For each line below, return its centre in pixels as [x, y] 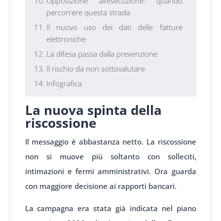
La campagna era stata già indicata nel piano [110, 208]
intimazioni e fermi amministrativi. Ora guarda [110, 171]
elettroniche [66, 39]
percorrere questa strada [88, 13]
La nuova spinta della [93, 110]
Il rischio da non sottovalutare [95, 69]
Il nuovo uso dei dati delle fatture [114, 27]
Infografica [64, 84]
